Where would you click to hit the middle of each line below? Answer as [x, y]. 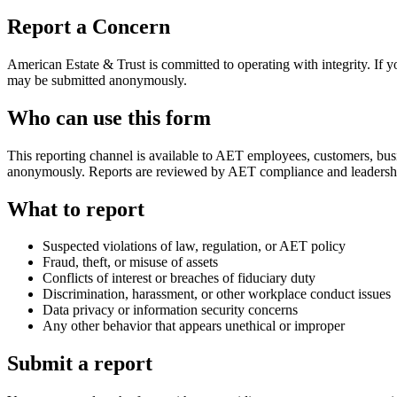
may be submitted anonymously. [97, 80]
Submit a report [80, 364]
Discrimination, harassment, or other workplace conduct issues [217, 294]
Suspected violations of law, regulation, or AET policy [194, 246]
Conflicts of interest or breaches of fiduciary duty [179, 278]
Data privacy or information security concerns [170, 310]
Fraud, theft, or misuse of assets [130, 262]
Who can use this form [109, 117]
